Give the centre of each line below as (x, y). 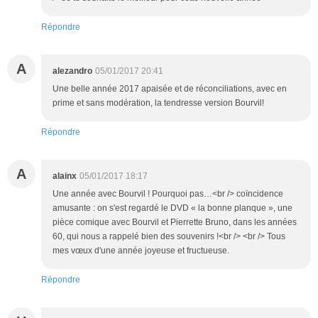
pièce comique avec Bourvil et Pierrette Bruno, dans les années (175, 223)
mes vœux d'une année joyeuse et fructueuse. (141, 251)
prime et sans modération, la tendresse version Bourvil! (158, 103)
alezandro (72, 71)
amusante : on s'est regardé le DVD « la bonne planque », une (172, 208)
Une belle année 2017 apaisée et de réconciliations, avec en (170, 89)
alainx (65, 176)
